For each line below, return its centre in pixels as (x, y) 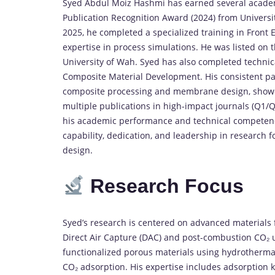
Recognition (137, 17)
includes (205, 266)
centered (158, 222)
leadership (196, 135)
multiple (81, 106)
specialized (177, 32)
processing (131, 91)
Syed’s (76, 222)
